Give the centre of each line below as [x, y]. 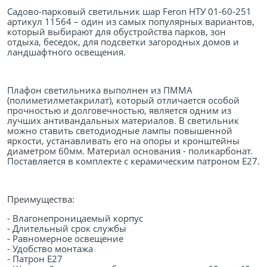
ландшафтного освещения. [66, 52]
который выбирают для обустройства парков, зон [117, 32]
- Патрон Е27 [35, 259]
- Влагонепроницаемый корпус [75, 218]
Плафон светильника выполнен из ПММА [100, 90]
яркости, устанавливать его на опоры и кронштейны [123, 141]
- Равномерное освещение [65, 239]
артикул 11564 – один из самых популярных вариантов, [131, 22]
